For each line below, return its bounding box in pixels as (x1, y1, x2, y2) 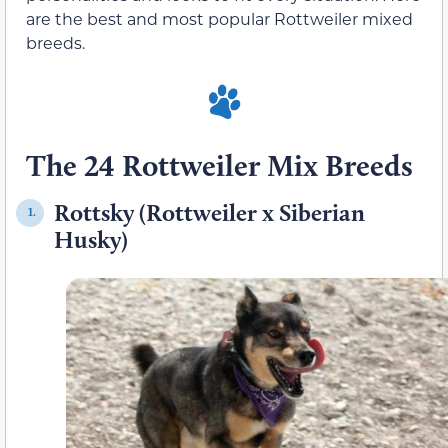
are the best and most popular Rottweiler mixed (26, 8, 413, 30)
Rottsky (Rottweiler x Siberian (54, 197, 365, 227)
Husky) (54, 224, 128, 254)
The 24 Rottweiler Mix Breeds (26, 146, 413, 184)
